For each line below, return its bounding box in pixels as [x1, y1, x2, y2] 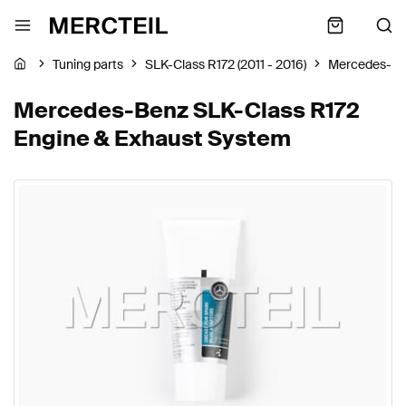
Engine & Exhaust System [14, 124, 291, 152]
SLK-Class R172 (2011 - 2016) [145, 56, 306, 73]
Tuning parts [53, 56, 123, 73]
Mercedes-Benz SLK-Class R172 [14, 96, 360, 124]
